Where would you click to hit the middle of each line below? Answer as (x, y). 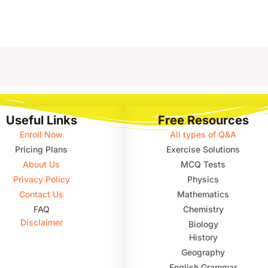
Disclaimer (41, 222)
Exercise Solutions (203, 149)
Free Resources (203, 120)
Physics (203, 179)
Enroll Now (42, 134)
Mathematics (203, 194)
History (203, 237)
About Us (42, 164)
